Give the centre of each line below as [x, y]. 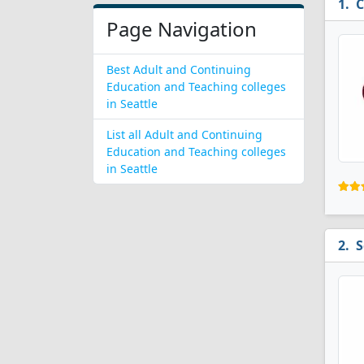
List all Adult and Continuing [184, 134]
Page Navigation [182, 29]
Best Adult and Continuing [179, 69]
